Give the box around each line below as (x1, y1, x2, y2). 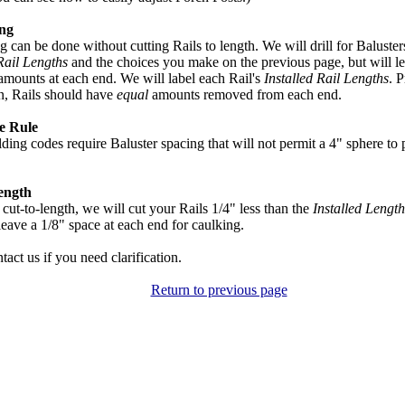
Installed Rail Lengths (264, 71, 389, 86)
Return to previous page (150, 282, 287, 297)
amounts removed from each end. (148, 87, 342, 102)
